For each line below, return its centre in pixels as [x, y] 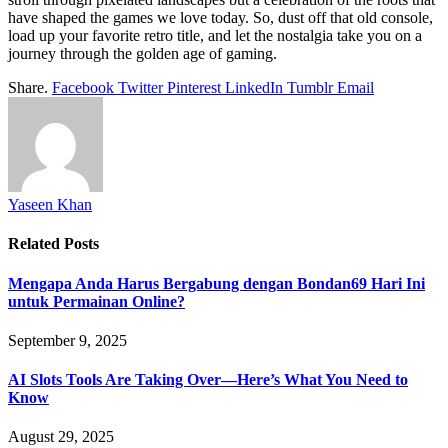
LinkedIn [254, 87]
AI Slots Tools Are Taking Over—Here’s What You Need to [208, 380]
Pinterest [194, 87]
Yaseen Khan [50, 204]
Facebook [83, 87]
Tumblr [310, 87]
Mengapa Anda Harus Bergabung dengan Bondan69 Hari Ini [216, 283]
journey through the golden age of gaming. [142, 53]
